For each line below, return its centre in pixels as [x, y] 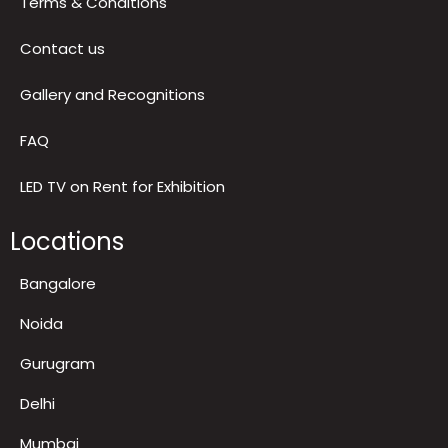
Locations [67, 319]
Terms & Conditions [93, 80]
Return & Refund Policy [103, 34]
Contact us [62, 126]
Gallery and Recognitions [112, 172]
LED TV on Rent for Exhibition [122, 264]
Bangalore [58, 361]
